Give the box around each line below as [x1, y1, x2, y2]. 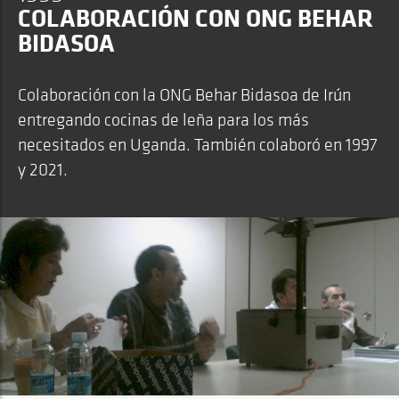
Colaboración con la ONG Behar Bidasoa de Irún [18, 84, 351, 105]
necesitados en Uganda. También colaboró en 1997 [18, 134, 378, 155]
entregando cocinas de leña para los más [18, 109, 309, 130]
